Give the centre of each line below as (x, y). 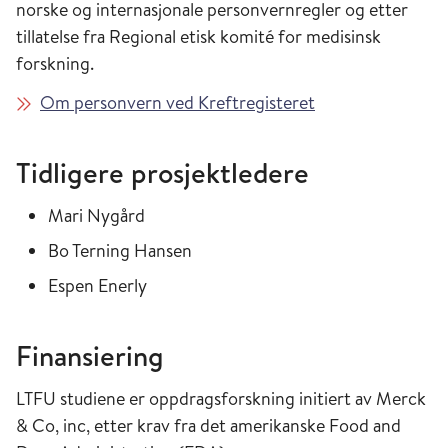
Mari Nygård (96, 215)
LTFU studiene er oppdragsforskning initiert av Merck (221, 398)
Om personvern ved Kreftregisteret (177, 102)
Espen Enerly (99, 285)
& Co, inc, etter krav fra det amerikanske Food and (208, 425)
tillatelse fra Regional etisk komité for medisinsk (198, 36)
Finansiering (90, 355)
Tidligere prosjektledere (162, 172)
